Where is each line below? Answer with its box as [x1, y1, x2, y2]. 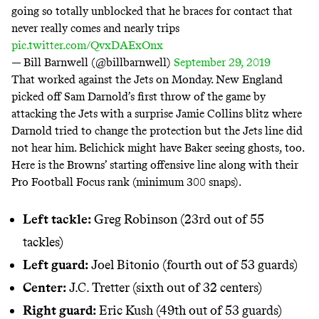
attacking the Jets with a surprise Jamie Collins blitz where [11, 107, 302, 121]
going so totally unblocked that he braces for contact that [11, 4, 293, 19]
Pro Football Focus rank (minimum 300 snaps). [11, 175, 241, 189]
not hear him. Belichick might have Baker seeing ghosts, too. [11, 141, 304, 155]
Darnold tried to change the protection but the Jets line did [11, 124, 303, 138]
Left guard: [23, 257, 88, 273]
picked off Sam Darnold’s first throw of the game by [11, 90, 266, 104]
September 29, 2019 [174, 56, 271, 70]
